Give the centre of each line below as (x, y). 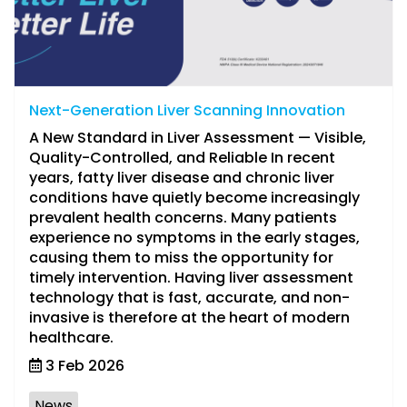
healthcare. (71, 338)
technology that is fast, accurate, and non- (189, 298)
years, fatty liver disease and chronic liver (182, 178)
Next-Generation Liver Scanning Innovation (187, 110)
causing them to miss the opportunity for (181, 258)
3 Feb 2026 (83, 366)
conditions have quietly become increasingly (194, 198)
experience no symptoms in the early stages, (194, 238)
